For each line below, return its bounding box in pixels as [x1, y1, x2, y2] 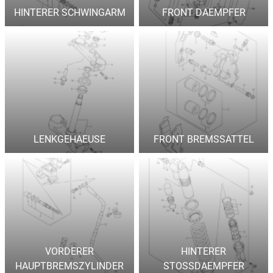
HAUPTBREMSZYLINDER [15, 260, 124, 272]
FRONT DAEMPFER [161, 7, 246, 18]
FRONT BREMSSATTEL [153, 133, 254, 145]
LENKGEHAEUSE [34, 133, 105, 145]
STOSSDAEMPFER [163, 260, 244, 272]
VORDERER [45, 246, 94, 257]
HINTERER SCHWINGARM [13, 7, 126, 18]
